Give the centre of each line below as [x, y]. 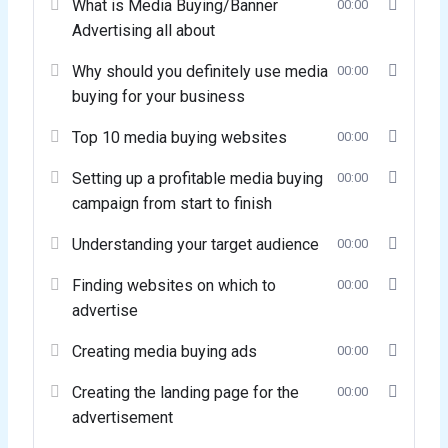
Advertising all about [144, 31]
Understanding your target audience [196, 245]
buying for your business [159, 97]
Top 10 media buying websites [180, 138]
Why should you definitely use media [200, 72]
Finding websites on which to [174, 286]
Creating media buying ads [165, 352]
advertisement [123, 418]
